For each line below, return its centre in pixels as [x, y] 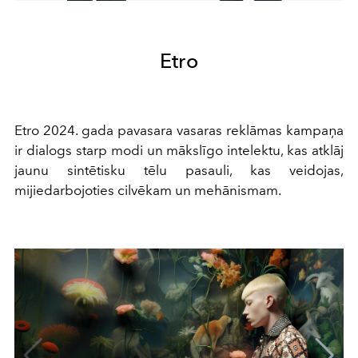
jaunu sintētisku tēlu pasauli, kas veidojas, [179, 171]
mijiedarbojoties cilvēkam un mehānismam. [148, 191]
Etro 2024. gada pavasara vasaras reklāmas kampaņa [179, 131]
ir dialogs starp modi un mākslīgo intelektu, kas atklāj [179, 151]
